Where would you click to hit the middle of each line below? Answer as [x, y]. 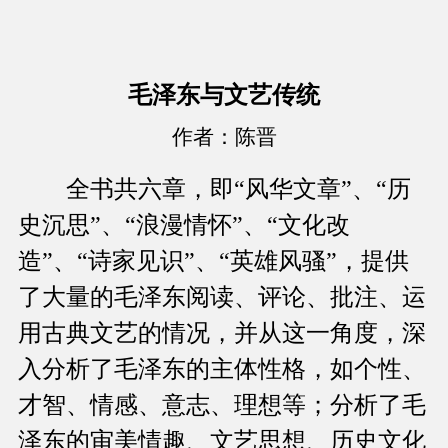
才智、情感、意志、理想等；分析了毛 [222, 405]
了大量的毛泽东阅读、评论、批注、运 [222, 297]
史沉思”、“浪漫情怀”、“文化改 [184, 225]
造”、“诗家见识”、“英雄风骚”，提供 [213, 261]
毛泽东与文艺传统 [224, 95]
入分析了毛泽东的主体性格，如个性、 [222, 369]
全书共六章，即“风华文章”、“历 [214, 189]
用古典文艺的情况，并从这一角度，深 [222, 333]
